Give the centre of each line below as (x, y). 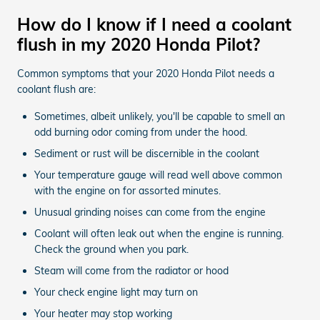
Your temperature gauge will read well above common (158, 175)
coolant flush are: (56, 89)
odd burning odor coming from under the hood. (141, 132)
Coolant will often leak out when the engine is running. (159, 233)
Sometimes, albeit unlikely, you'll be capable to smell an (160, 116)
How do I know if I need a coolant (154, 24)
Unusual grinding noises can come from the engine (150, 212)
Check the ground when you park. (111, 249)
